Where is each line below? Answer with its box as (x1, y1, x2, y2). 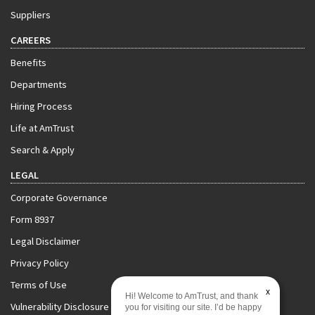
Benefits (11, 56, 46, 69)
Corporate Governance (11, 191, 108, 204)
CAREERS (11, 34, 51, 46)
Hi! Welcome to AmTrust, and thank (125, 291, 258, 301)
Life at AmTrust (11, 122, 74, 134)
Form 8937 (11, 213, 54, 226)
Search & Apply (11, 143, 75, 156)
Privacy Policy (11, 257, 69, 269)
